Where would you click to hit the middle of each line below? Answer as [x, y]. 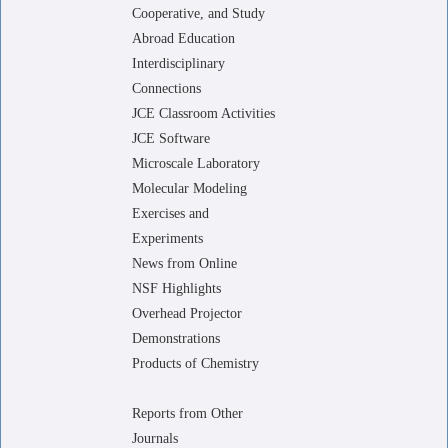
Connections [166, 88]
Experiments [167, 238]
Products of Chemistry [195, 363]
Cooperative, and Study [198, 13]
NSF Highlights [176, 288]
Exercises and [170, 213]
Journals [155, 438]
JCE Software [171, 138]
